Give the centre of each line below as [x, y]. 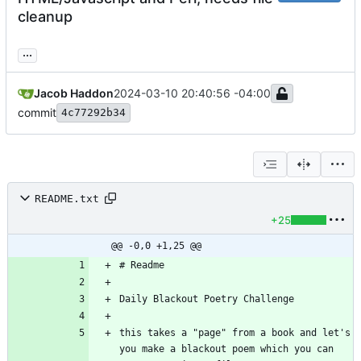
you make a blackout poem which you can [226, 349]
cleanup [45, 17]
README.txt [67, 198]
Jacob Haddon [74, 93]
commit [37, 113]
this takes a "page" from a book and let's [235, 333]
